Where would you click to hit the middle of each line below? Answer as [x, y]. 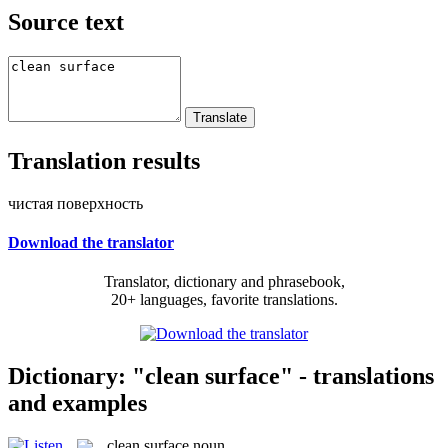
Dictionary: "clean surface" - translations [221, 375]
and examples [77, 402]
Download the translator [91, 242]
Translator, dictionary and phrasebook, [224, 282]
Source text [66, 21]
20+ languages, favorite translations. [224, 300]
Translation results [104, 160]
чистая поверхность [75, 203]
